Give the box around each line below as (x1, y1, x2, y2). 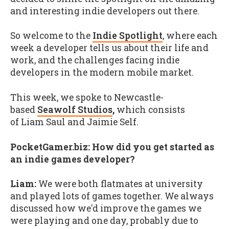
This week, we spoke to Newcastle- (10, 91, 164, 103)
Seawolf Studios (37, 103, 112, 116)
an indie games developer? (10, 153, 135, 165)
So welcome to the (10, 30, 93, 42)
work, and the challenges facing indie (10, 54, 179, 66)
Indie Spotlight (93, 30, 163, 42)
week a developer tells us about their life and (10, 42, 209, 54)
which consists (117, 103, 185, 116)
